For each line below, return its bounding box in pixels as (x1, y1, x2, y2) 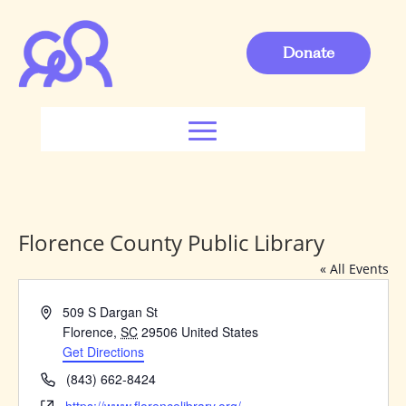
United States (181, 322, 259, 341)
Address (39, 301, 87, 320)
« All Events (319, 259, 389, 277)
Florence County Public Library (17, 227, 324, 257)
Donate (283, 43, 334, 62)
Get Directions (63, 342, 145, 361)
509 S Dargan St (63, 302, 159, 321)
